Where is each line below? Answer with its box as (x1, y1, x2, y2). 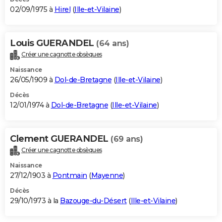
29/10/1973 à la (10, 196, 60, 205)
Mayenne (91, 170, 123, 180)
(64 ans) (96, 38, 129, 48)
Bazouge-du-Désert (60, 196, 127, 205)
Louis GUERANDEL (10, 37, 96, 49)
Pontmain (52, 170, 87, 180)
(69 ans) (111, 134, 143, 144)
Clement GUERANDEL (10, 133, 111, 144)
